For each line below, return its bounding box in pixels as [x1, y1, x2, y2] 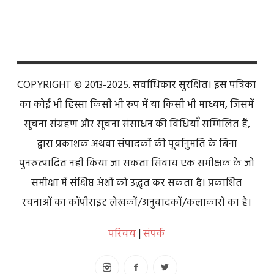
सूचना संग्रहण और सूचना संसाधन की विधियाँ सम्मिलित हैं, [23, 116, 250, 133]
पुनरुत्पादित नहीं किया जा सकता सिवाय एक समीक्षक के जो [19, 155, 255, 172]
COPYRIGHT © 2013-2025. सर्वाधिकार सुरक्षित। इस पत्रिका [17, 76, 257, 94]
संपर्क [143, 225, 166, 242]
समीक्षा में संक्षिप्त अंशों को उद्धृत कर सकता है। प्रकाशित [31, 174, 243, 191]
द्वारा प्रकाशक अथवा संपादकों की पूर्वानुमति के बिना [36, 135, 237, 152]
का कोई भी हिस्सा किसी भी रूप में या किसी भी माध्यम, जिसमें [20, 96, 254, 113]
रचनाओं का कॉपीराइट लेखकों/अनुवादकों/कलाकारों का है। [22, 194, 252, 211]
